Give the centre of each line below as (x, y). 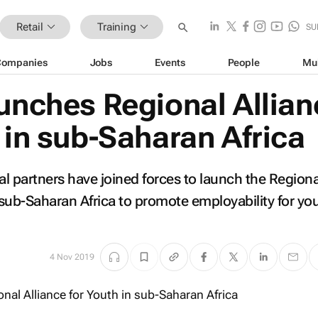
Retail (30, 27)
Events (170, 62)
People (243, 62)
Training (117, 27)
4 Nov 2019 (72, 257)
